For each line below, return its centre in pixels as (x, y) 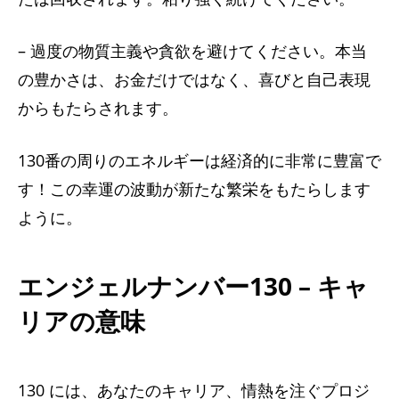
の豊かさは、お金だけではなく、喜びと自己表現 (194, 79)
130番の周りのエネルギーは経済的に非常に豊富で (199, 160)
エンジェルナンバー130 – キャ (193, 285)
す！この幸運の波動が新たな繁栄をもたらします (194, 188)
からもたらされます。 (98, 107)
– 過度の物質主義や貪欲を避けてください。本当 (192, 50)
